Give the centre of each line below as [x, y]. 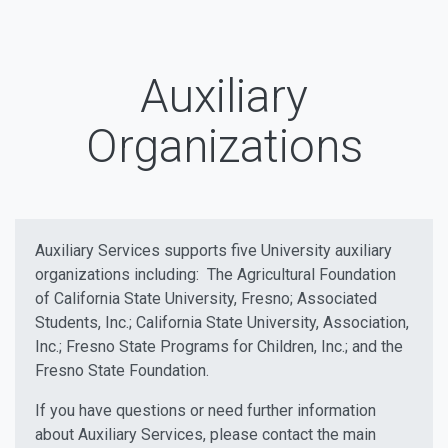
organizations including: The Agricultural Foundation [215, 274]
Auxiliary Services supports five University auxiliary [213, 250]
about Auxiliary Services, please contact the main [205, 434]
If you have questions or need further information [205, 410]
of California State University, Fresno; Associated [206, 298]
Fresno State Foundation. [122, 370]
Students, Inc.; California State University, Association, [222, 322]
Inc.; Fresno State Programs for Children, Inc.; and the [219, 346]
